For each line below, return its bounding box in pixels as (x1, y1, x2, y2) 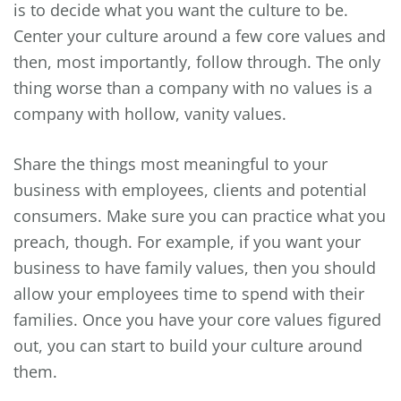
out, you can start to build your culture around (13, 335, 363, 357)
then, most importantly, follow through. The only (13, 51, 380, 73)
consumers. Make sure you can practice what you (13, 205, 386, 227)
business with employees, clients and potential (13, 179, 367, 201)
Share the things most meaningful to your (13, 153, 328, 175)
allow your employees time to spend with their (13, 283, 364, 305)
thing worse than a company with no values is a (13, 77, 372, 99)
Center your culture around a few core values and (13, 25, 386, 47)
